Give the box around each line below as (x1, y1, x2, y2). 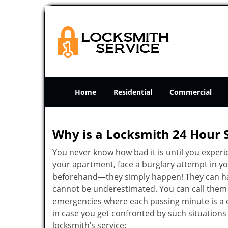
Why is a (52, 126, 103, 142)
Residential (113, 87, 152, 97)
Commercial (169, 87, 212, 97)
